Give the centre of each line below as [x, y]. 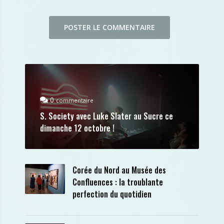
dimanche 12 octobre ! [77, 128]
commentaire [75, 100]
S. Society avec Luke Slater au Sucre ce [106, 116]
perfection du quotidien [112, 194]
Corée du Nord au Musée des [119, 170]
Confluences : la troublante [118, 182]
